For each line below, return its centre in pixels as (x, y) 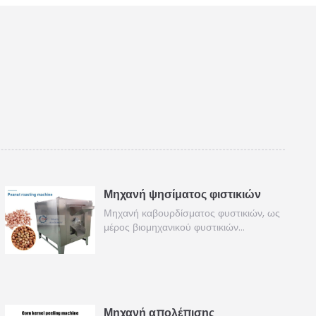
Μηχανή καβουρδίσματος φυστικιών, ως (192, 213)
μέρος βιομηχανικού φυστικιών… (175, 227)
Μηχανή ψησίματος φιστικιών (183, 194)
